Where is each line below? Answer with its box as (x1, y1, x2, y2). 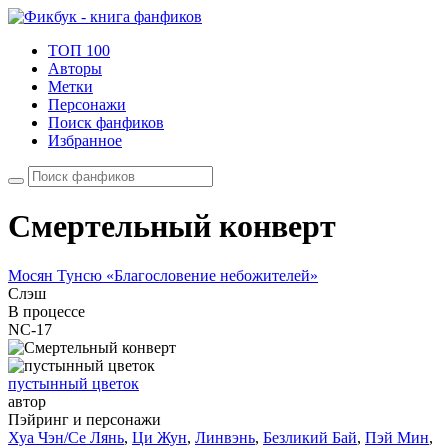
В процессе (8, 302, 85, 320)
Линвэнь (195, 428, 255, 446)
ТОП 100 (48, 42, 110, 59)
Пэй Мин (365, 428, 429, 446)
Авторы (48, 60, 102, 77)
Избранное (48, 132, 122, 149)
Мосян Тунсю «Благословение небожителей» (8, 266, 318, 284)
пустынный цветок (8, 374, 139, 392)
